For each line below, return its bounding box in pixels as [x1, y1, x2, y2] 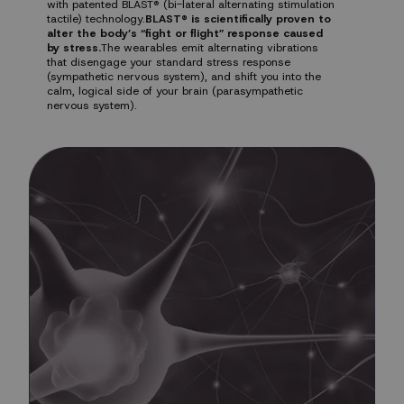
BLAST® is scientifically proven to [145, 12, 331, 27]
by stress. [47, 41, 101, 56]
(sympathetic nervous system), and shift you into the [47, 69, 321, 85]
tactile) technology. [47, 12, 145, 27]
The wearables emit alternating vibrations [101, 41, 318, 56]
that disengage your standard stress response [47, 55, 290, 70]
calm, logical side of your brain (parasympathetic [47, 84, 303, 99]
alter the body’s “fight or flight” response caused [47, 26, 323, 41]
